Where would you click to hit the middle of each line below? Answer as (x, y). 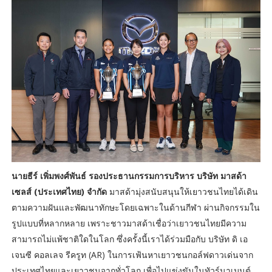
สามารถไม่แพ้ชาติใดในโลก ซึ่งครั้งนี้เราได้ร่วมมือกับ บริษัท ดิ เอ (129, 239)
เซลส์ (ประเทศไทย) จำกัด (59, 192)
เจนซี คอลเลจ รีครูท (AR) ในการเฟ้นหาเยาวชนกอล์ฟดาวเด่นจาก (132, 255)
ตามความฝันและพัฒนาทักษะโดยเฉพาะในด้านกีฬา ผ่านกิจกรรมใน (135, 208)
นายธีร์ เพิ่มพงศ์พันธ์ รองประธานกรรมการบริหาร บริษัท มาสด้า (129, 176)
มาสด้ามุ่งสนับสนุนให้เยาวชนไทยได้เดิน (182, 192)
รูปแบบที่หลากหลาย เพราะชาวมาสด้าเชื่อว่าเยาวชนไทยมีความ (129, 223)
